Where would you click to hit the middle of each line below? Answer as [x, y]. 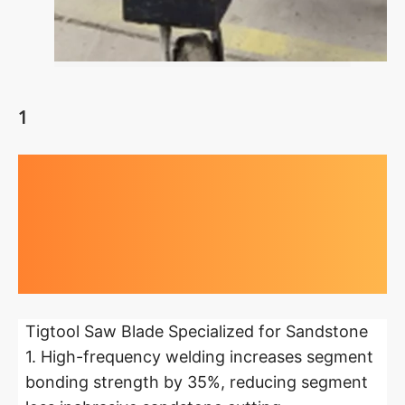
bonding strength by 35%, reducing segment [197, 382]
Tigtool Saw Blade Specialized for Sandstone [197, 331]
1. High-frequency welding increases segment [199, 357]
